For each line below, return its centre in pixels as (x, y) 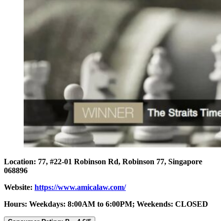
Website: (19, 187)
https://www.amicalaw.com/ (80, 187)
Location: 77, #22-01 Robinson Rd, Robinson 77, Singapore (103, 162)
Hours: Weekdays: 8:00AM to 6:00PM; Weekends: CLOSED (106, 204)
